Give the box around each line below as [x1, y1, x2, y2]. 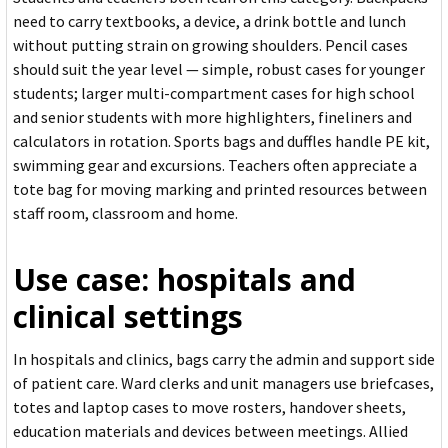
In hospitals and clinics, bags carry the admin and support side [13, 349, 435, 370]
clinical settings [13, 296, 243, 338]
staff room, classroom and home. [13, 203, 238, 224]
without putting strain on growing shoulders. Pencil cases [13, 35, 408, 56]
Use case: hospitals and [13, 259, 356, 301]
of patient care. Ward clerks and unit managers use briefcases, [13, 373, 434, 394]
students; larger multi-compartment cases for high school [13, 83, 415, 104]
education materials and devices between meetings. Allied [13, 421, 408, 442]
